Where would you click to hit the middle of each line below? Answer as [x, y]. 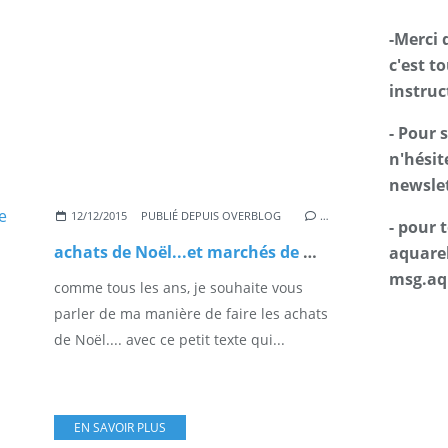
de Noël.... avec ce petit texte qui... [169, 339]
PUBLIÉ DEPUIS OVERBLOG [211, 215]
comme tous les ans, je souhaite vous [178, 287]
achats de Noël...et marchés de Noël [310, 251]
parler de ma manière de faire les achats [191, 313]
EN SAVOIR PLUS [120, 427]
